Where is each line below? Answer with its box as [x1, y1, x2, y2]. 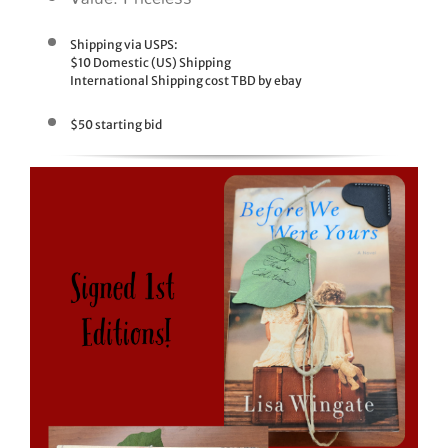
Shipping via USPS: [70, 36, 178, 52]
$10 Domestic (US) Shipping [70, 54, 231, 70]
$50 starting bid [70, 116, 162, 132]
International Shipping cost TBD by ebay [70, 72, 302, 88]
